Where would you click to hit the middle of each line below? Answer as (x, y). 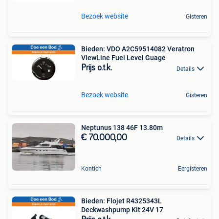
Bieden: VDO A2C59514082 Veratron (138, 49)
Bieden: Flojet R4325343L (121, 201)
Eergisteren (193, 169)
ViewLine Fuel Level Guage (123, 58)
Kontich (91, 169)
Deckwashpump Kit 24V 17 (122, 210)
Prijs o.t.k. (97, 68)
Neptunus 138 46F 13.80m (151, 127)
